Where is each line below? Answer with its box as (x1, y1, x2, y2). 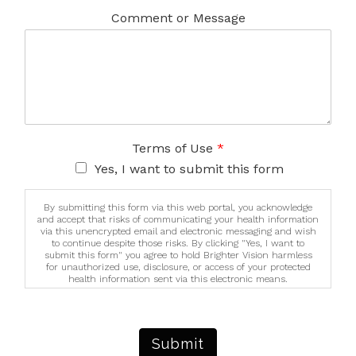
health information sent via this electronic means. (68, 273, 288, 284)
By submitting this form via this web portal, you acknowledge (44, 202, 312, 213)
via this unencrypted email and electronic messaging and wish (40, 226, 316, 237)
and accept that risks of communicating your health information (37, 214, 319, 225)
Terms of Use (132, 141, 217, 156)
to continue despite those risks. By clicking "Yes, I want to (52, 238, 304, 249)
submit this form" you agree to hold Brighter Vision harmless (44, 250, 312, 261)
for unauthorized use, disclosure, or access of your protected (45, 261, 311, 273)
